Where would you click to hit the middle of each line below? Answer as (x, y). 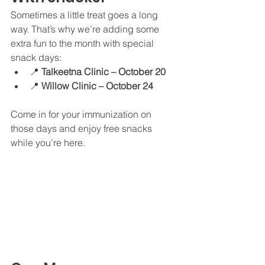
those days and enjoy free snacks (83, 128)
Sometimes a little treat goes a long (85, 14)
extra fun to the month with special (83, 43)
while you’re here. (48, 142)
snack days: (36, 57)
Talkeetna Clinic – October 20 (104, 71)
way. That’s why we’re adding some (86, 29)
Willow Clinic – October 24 (97, 85)
